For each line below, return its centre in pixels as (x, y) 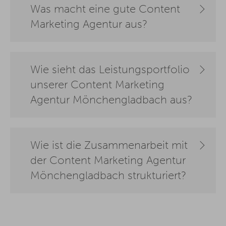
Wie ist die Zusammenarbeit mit (109, 146)
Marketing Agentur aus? (89, 24)
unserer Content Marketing (97, 85)
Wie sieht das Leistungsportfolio (110, 70)
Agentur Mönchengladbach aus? (111, 100)
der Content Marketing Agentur (108, 161)
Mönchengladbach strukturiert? (108, 176)
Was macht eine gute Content (105, 9)
